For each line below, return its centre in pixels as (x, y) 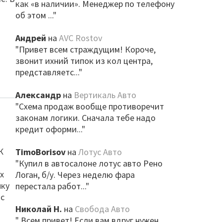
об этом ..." (36, 15)
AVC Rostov (80, 38)
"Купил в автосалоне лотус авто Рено (89, 163)
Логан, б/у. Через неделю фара (75, 175)
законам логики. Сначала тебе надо (85, 118)
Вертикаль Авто (105, 95)
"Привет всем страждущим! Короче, (85, 49)
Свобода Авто (102, 209)
